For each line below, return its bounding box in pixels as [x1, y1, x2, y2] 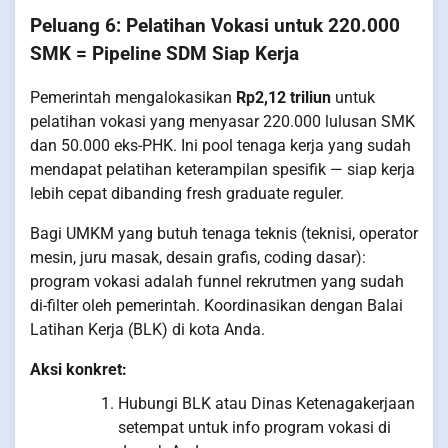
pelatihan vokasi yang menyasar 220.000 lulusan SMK [30, 112, 415, 132]
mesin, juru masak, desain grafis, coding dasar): [30, 248, 366, 268]
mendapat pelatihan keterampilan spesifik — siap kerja [30, 160, 415, 180]
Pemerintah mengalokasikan [30, 88, 236, 108]
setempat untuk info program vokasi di [118, 418, 391, 438]
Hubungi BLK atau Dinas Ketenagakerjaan [118, 394, 415, 414]
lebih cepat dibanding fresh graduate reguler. [30, 184, 344, 204]
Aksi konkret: [30, 360, 127, 380]
